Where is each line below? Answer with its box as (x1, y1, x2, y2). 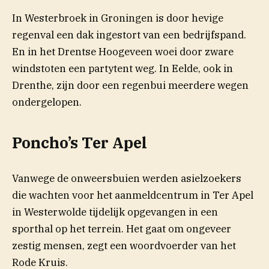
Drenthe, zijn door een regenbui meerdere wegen (12, 79, 249, 92)
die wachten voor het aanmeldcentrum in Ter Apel (12, 189, 253, 202)
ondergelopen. (12, 95, 82, 109)
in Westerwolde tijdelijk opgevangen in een (12, 205, 218, 219)
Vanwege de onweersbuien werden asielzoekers (12, 172, 241, 186)
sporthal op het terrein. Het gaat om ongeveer (12, 222, 231, 236)
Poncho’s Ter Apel (12, 132, 147, 153)
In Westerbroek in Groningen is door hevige (12, 11, 223, 25)
